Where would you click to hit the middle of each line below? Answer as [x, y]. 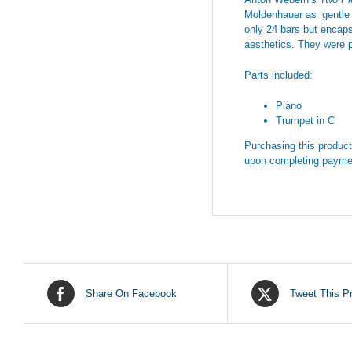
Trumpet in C [305, 120]
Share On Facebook [131, 293]
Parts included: [279, 75]
